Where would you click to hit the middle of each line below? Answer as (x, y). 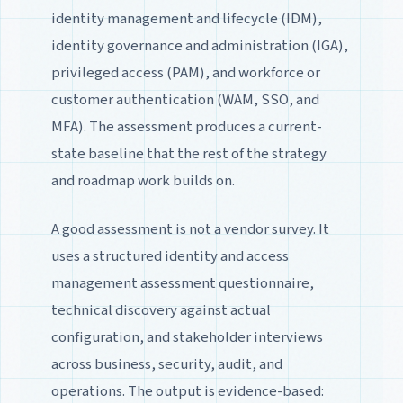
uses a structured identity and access (170, 256)
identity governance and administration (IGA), (199, 45)
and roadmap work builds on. (143, 180)
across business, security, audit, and (166, 364)
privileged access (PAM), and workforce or (185, 72)
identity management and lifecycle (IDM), (186, 18)
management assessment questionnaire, (182, 283)
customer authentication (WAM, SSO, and (185, 99)
